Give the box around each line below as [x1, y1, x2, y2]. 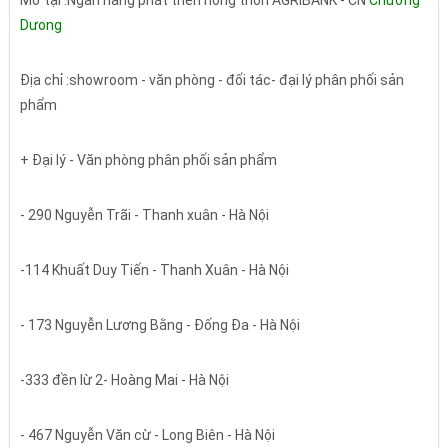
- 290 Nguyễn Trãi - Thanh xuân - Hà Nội [19, 207, 269, 224]
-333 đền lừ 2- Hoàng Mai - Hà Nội [19, 372, 229, 389]
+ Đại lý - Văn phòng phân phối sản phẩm [19, 152, 277, 169]
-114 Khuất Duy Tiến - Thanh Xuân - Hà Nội [19, 262, 289, 279]
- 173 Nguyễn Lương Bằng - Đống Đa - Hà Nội [19, 317, 300, 334]
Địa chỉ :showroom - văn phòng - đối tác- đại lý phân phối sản [19, 72, 404, 89]
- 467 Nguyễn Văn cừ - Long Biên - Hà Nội [19, 427, 275, 444]
